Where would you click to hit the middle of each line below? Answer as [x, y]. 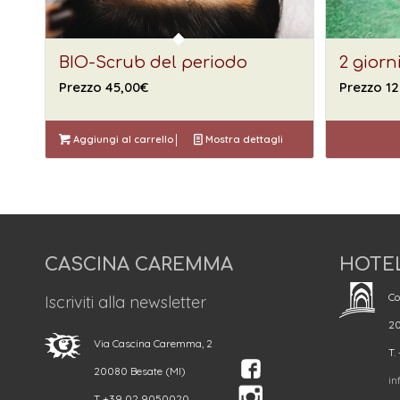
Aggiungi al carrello [121, 139]
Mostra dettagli [242, 139]
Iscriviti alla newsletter [125, 302]
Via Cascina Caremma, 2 [153, 343]
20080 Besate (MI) [140, 371]
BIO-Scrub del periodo [153, 62]
